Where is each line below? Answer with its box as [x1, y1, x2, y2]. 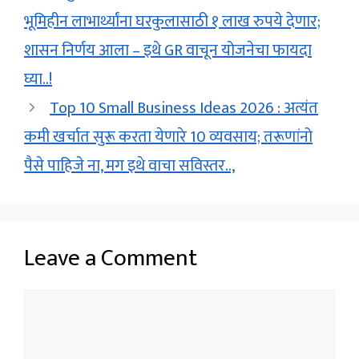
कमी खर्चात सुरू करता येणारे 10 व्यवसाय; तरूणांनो [24, 123, 313, 151]
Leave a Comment [24, 239, 197, 278]
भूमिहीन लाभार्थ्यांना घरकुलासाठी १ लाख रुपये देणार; [24, 8, 321, 36]
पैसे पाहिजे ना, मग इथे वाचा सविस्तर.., [24, 152, 235, 180]
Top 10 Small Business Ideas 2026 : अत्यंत [50, 95, 318, 123]
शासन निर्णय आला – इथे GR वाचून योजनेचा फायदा [24, 37, 312, 65]
